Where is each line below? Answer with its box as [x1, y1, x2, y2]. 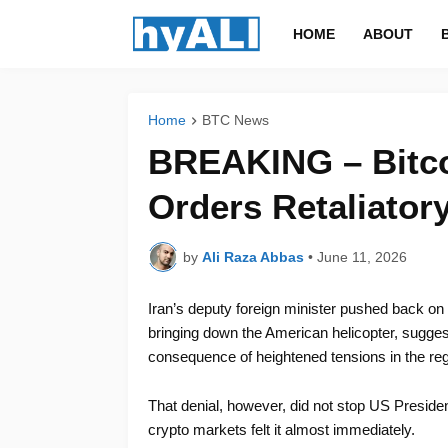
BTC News [201, 112, 269, 128]
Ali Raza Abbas [201, 248, 304, 265]
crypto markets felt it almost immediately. [147, 421, 415, 439]
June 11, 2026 [316, 248, 407, 265]
